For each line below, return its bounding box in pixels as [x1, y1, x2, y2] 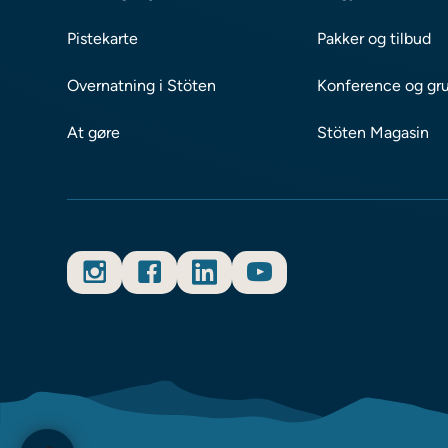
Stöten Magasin [317, 122, 430, 142]
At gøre [67, 122, 121, 142]
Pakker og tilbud [317, 28, 432, 48]
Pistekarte [67, 28, 139, 48]
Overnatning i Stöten [67, 75, 217, 95]
